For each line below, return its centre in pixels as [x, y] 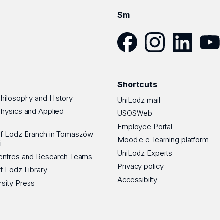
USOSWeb [135, 113]
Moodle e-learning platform [163, 140]
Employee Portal [145, 127]
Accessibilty [137, 180]
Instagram [162, 57]
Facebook [135, 57]
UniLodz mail [139, 100]
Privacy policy [140, 166]
